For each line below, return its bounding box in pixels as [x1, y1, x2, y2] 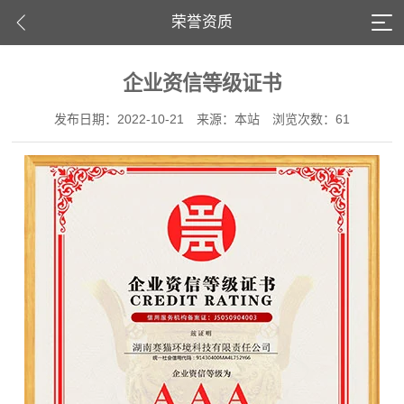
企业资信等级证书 [123, 72, 281, 95]
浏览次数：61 [272, 112, 350, 126]
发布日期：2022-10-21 [54, 112, 184, 126]
